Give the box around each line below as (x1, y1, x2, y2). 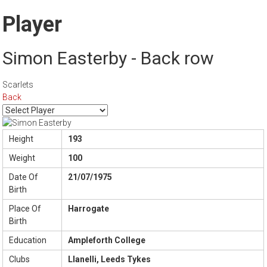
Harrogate (68, 204, 110, 214)
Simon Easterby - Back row (2, 48, 215, 69)
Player (2, 12, 63, 38)
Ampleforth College (68, 235, 146, 246)
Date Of (9, 172, 39, 182)
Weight (9, 153, 36, 163)
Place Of (9, 204, 42, 214)
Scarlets (2, 80, 34, 90)
